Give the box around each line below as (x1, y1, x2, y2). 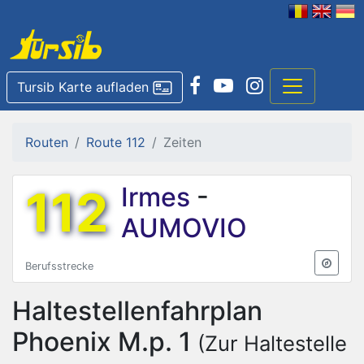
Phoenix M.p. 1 (12, 325, 191, 357)
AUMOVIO (121, 211, 247, 244)
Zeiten (163, 133, 201, 150)
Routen (25, 133, 68, 150)
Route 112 (86, 133, 145, 150)
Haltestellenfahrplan (12, 294, 262, 327)
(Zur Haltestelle (197, 330, 347, 356)
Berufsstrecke (25, 259, 93, 272)
